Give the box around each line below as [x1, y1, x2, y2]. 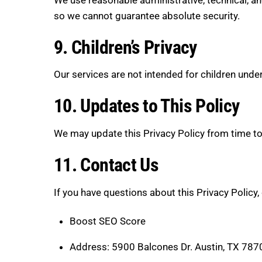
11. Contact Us [54, 154, 159, 177]
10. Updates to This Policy [54, 95, 240, 118]
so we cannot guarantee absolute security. [54, 9, 240, 22]
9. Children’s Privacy [54, 36, 197, 58]
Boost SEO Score [69, 215, 146, 227]
